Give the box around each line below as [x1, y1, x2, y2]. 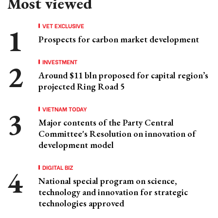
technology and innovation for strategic [38, 186, 188, 198]
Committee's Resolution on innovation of [38, 128, 196, 139]
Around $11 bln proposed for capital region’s [38, 70, 208, 81]
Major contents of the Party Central [38, 117, 174, 128]
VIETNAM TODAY [42, 105, 87, 113]
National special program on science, [38, 175, 177, 186]
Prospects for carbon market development [38, 34, 199, 45]
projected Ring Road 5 [38, 81, 125, 92]
